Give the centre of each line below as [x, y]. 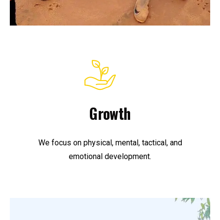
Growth [110, 113]
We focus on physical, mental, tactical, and [110, 143]
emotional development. [110, 157]
